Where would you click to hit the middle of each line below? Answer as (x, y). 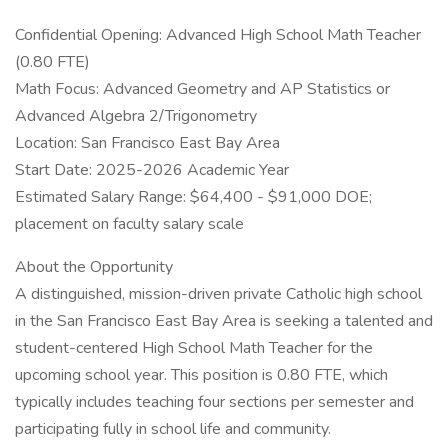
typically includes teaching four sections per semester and (214, 402)
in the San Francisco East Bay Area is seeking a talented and (224, 321)
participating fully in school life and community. (173, 429)
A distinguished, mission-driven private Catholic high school (218, 294)
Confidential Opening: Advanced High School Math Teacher (218, 35)
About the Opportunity (94, 267)
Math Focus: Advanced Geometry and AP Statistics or (202, 89)
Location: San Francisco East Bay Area (147, 143)
